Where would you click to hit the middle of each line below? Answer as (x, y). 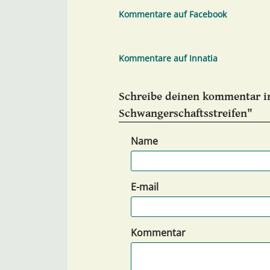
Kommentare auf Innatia (168, 58)
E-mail (145, 187)
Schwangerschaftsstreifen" (186, 114)
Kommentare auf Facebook (173, 14)
